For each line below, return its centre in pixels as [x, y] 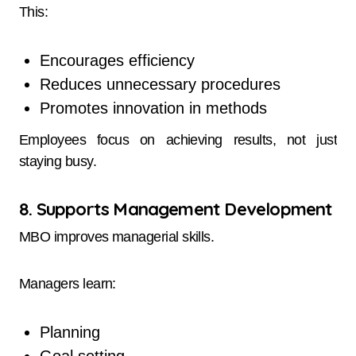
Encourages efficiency [117, 60]
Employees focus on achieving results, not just [178, 140]
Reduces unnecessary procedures [160, 84]
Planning [70, 332]
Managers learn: [68, 283]
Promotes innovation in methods [153, 108]
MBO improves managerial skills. [117, 236]
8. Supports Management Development [176, 209]
